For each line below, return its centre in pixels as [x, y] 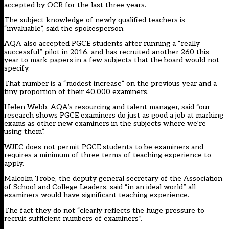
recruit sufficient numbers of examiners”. [73, 219]
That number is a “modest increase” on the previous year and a [110, 84]
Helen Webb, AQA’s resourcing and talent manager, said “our [107, 107]
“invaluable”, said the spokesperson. [64, 29]
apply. [14, 164]
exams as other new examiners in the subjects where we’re [105, 124]
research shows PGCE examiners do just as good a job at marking [114, 116]
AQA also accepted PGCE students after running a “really [102, 44]
